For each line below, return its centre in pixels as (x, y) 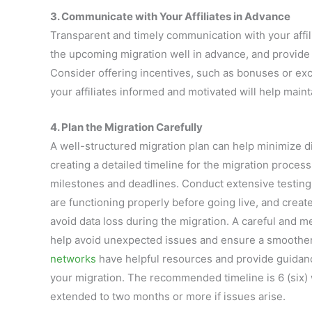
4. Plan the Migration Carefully (126, 127)
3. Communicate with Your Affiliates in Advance (170, 16)
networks (73, 259)
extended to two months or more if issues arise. (168, 296)
